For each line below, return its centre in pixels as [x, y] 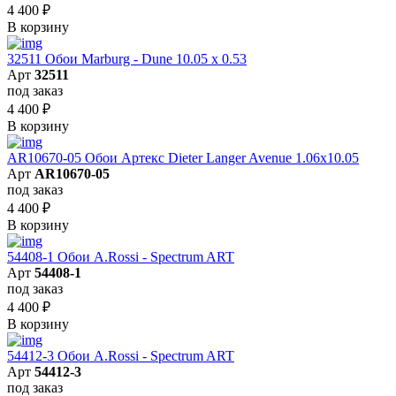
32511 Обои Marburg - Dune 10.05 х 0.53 [127, 58]
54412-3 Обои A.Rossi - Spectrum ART [121, 355]
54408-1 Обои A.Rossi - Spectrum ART [121, 256]
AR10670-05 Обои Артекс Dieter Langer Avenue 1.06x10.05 [183, 157]
